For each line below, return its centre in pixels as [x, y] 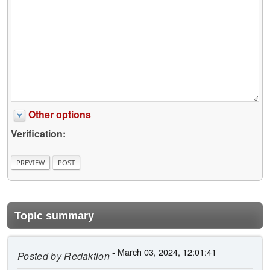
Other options [60, 115]
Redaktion [86, 256]
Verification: [38, 134]
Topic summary [54, 215]
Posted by [39, 256]
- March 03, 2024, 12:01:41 [163, 251]
